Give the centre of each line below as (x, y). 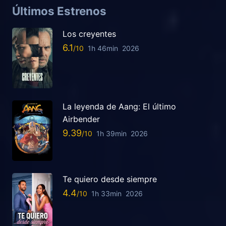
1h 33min (106, 193)
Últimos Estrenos (59, 11)
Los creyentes (89, 34)
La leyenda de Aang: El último (119, 106)
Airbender (81, 119)
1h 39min (111, 133)
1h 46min (103, 48)
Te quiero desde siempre (110, 179)
